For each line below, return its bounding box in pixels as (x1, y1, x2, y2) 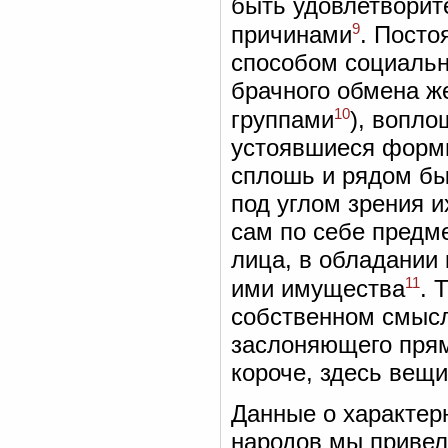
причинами (231, 20, 352, 48)
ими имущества (231, 274, 405, 302)
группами (231, 105, 334, 133)
